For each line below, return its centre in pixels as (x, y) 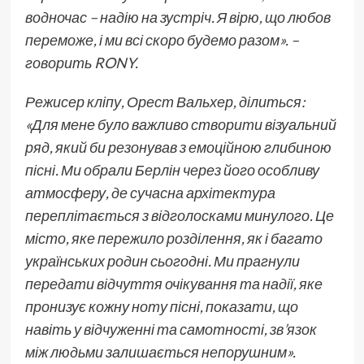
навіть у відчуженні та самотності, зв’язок (171, 329)
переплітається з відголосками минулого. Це (179, 215)
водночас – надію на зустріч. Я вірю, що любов (178, 17)
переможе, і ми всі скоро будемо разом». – (162, 39)
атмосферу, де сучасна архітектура (150, 192)
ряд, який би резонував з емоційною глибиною (178, 147)
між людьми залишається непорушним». (160, 351)
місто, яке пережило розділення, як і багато (173, 238)
